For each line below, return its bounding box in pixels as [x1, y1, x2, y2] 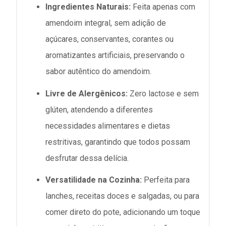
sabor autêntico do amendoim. [45, 67, 151, 77]
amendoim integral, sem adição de [45, 18, 166, 28]
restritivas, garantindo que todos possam [45, 137, 190, 147]
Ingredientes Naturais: [45, 2, 131, 12]
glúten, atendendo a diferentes [45, 104, 153, 115]
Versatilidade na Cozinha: [45, 175, 142, 185]
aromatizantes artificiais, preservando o [45, 50, 185, 61]
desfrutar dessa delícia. [45, 153, 129, 163]
